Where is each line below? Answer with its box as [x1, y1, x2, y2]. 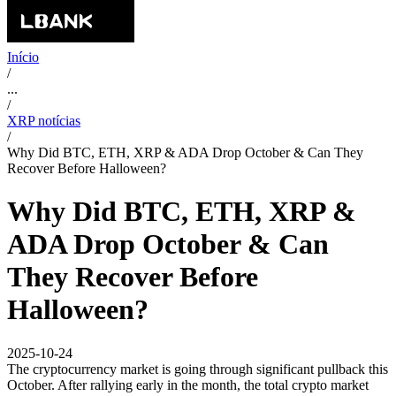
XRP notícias [7, 113, 80, 128]
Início [7, 49, 39, 65]
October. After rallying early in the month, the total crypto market [7, 377, 369, 392]
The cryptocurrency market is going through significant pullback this [7, 361, 388, 377]
